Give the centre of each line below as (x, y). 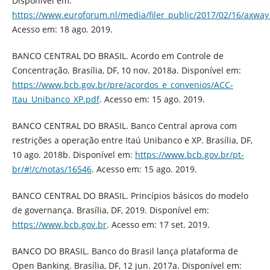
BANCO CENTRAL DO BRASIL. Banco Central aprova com (124, 126)
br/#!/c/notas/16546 (52, 169)
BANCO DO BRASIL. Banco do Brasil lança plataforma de (125, 251)
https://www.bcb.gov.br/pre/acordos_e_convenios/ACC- (122, 85)
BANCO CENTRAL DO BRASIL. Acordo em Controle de (118, 56)
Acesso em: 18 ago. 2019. (62, 30)
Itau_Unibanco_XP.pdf (55, 99)
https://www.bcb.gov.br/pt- (189, 155)
